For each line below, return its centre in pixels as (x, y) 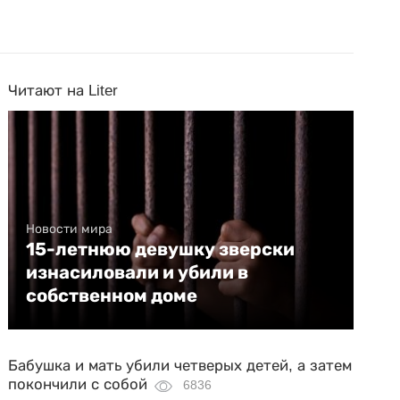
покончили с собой (78, 384)
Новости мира (70, 229)
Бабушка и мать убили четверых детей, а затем (180, 366)
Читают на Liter (63, 91)
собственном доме (112, 296)
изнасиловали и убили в (137, 272)
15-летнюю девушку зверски (161, 249)
